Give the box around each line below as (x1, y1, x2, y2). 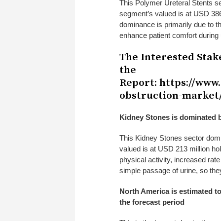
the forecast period (119, 198, 184, 207)
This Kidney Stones (119, 134, 182, 143)
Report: (119, 76, 159, 90)
